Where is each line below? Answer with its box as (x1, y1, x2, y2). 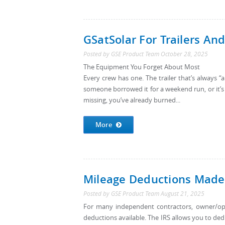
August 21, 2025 (161, 190, 204, 197)
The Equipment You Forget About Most (83, 63, 200, 71)
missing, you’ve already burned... (83, 96, 180, 104)
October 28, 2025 (161, 50, 208, 58)
